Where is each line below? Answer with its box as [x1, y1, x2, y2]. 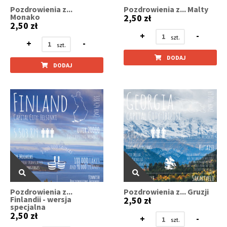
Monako [10, 11, 40, 22]
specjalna [10, 202, 46, 212]
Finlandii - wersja [10, 194, 71, 205]
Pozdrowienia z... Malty [124, 4, 209, 14]
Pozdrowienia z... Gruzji [124, 186, 209, 197]
